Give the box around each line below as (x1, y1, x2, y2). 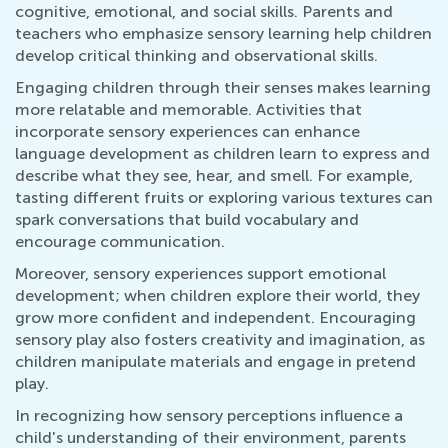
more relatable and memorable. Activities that (15, 100, 362, 119)
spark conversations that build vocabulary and (15, 210, 359, 229)
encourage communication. (15, 232, 225, 251)
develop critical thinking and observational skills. (15, 46, 378, 65)
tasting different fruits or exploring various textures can (15, 188, 433, 207)
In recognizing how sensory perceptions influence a (15, 406, 403, 425)
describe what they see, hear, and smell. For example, (15, 166, 413, 185)
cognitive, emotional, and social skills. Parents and (15, 2, 393, 21)
